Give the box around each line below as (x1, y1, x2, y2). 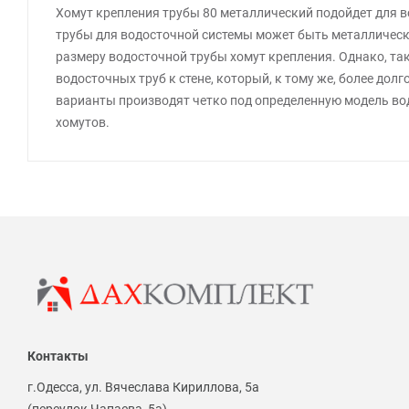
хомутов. (56, 114, 110, 130)
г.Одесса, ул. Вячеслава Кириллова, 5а (27, 380, 259, 395)
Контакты (27, 349, 89, 364)
